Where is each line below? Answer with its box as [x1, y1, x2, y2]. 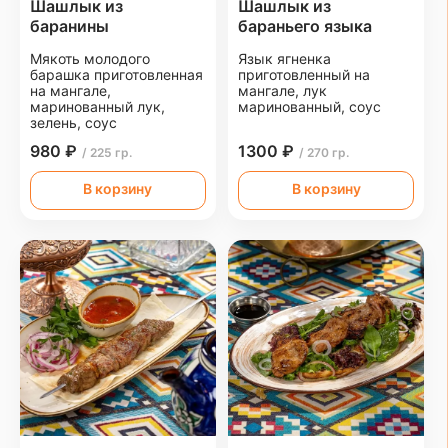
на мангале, [30, 81, 111, 99]
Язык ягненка [238, 49, 332, 67]
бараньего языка [238, 15, 373, 36]
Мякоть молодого [30, 49, 150, 67]
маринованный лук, [30, 97, 165, 115]
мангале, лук [238, 81, 328, 99]
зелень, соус [30, 113, 117, 131]
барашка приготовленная [30, 65, 203, 83]
